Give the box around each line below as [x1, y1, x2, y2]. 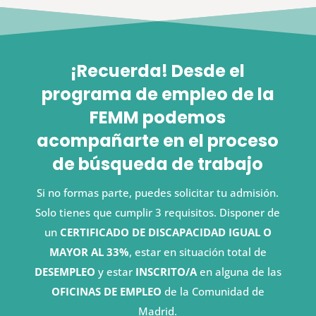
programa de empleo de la [41, 83, 274, 107]
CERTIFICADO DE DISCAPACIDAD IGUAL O [59, 225, 272, 240]
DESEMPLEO [34, 265, 95, 279]
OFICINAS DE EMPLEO [51, 284, 162, 299]
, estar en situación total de [128, 245, 267, 260]
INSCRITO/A [135, 265, 197, 279]
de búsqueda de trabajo [52, 152, 264, 176]
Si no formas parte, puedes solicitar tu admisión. [37, 186, 279, 200]
